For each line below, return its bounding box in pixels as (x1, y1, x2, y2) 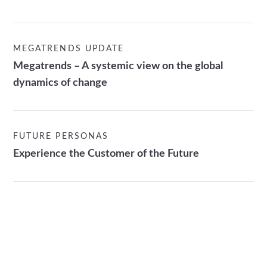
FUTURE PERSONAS (13, 132, 108, 141)
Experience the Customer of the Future (13, 148, 200, 159)
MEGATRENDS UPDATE (13, 44, 124, 53)
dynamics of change (13, 77, 108, 88)
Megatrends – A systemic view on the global (13, 60, 223, 71)
